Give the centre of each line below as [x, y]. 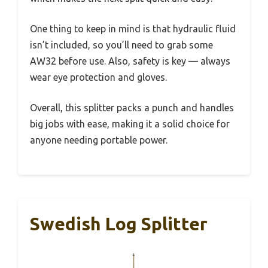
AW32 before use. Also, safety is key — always [130, 61]
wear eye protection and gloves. [98, 77]
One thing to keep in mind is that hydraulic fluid [133, 29]
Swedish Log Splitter [119, 224]
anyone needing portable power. [99, 140]
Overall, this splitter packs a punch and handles [132, 108]
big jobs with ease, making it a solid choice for [130, 124]
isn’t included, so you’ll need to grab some [121, 45]
